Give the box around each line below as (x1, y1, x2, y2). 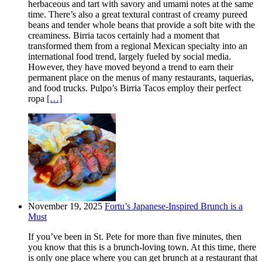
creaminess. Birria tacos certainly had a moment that (28, 30, 219, 41)
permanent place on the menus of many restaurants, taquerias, (28, 73, 254, 83)
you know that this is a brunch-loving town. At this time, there (28, 242, 256, 253)
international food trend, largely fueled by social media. (28, 51, 231, 62)
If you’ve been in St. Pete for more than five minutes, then (28, 232, 242, 242)
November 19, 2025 (28, 201, 102, 212)
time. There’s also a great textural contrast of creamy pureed (28, 9, 247, 20)
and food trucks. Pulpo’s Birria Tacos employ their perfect (28, 83, 241, 94)
